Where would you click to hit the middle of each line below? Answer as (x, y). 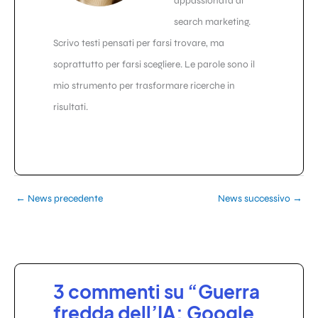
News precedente (64, 198)
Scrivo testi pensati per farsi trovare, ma (139, 43)
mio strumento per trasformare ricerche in (144, 86)
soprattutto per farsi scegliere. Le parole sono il (154, 65)
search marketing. (212, 22)
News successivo (255, 198)
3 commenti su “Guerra (157, 292)
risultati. (71, 107)
